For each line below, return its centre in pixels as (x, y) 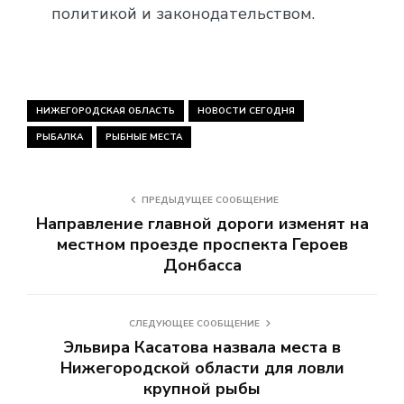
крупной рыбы (202, 388)
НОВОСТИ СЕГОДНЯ (246, 110)
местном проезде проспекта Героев (202, 244)
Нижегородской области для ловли (202, 367)
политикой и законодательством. (183, 13)
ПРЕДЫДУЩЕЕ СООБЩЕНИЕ (210, 200)
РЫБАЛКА (60, 137)
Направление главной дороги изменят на (202, 223)
